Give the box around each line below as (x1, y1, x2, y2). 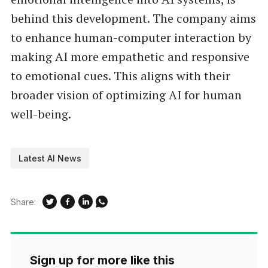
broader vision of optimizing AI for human (10, 87, 242, 103)
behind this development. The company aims (10, 10, 256, 27)
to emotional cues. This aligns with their (10, 68, 230, 84)
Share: (10, 196, 36, 207)
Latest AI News (19, 153, 82, 164)
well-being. (10, 106, 71, 123)
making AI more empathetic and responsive (10, 48, 249, 65)
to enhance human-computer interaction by (10, 29, 251, 46)
